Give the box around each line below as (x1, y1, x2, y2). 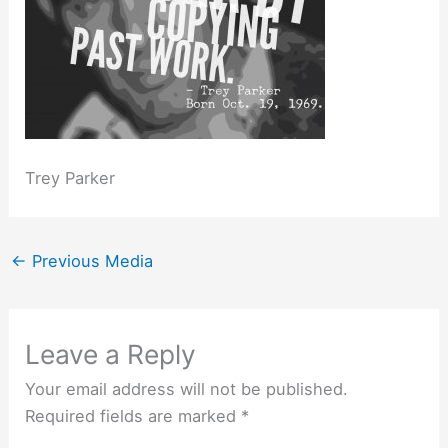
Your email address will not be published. (25, 379, 349, 400)
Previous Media (26, 250, 153, 271)
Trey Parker (25, 168, 116, 189)
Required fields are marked (25, 406, 242, 427)
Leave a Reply (25, 338, 197, 371)
